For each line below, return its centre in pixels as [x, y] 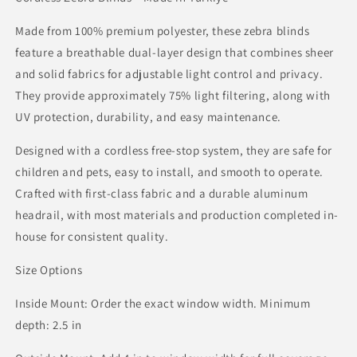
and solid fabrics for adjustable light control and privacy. [169, 73]
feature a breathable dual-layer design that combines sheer [175, 52]
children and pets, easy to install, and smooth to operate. [169, 171]
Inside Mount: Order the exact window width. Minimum [163, 303]
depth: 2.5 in [49, 324]
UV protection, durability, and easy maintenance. [148, 116]
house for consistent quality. [92, 236]
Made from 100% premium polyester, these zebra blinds [163, 30]
